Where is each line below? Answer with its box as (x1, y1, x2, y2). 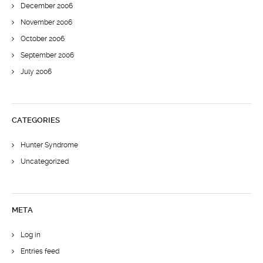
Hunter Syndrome (21, 141, 78, 149)
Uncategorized (21, 157, 69, 166)
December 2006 (21, 2, 73, 10)
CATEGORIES (12, 116, 60, 124)
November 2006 (21, 18, 72, 26)
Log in (21, 231, 41, 239)
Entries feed (21, 247, 59, 255)
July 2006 (21, 68, 52, 76)
